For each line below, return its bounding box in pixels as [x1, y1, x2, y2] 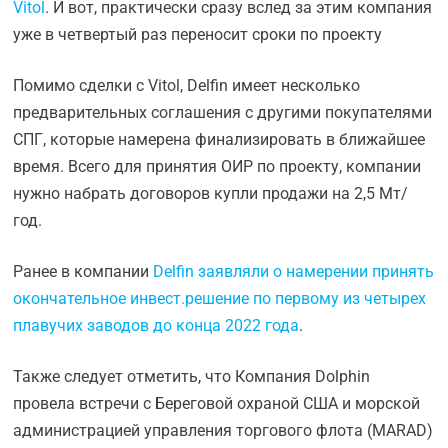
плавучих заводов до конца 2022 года [13, 316, 300, 335]
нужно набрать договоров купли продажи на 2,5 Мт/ [13, 184, 409, 203]
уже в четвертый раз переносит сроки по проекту [13, 25, 383, 44]
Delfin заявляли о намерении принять [153, 262, 435, 281]
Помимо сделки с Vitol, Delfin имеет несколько [13, 76, 361, 95]
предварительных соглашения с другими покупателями [13, 103, 433, 122]
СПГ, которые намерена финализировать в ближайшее [13, 130, 426, 149]
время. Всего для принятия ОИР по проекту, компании [13, 157, 422, 176]
